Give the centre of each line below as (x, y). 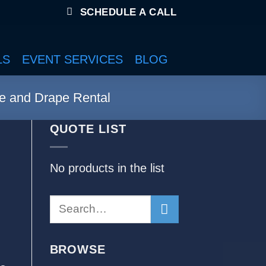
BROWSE (78, 250)
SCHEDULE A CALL (128, 12)
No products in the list (107, 168)
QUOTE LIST (88, 129)
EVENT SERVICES (72, 60)
